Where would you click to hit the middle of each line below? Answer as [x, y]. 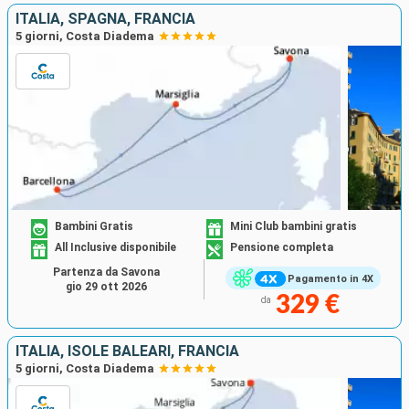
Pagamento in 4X [330, 278]
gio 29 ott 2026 [106, 287]
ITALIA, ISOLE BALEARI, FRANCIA [127, 351]
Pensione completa [282, 247]
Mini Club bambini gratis [294, 226]
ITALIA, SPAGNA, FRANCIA [105, 19]
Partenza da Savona [106, 273]
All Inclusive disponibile [116, 247]
